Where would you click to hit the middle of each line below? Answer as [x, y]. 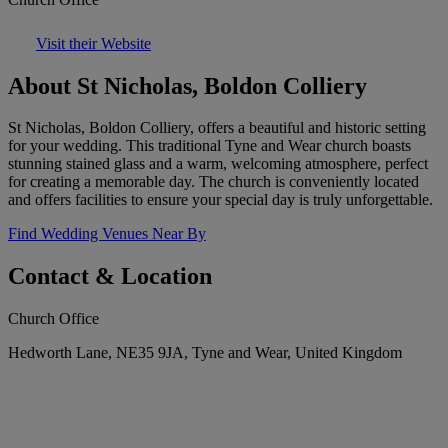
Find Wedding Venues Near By [107, 234]
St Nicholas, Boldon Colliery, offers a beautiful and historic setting [217, 128]
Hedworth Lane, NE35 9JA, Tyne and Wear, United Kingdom [205, 353]
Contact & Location [110, 276]
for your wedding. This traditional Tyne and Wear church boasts [209, 146]
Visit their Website [93, 43]
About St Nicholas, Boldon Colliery [187, 85]
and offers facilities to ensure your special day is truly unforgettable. [220, 200]
